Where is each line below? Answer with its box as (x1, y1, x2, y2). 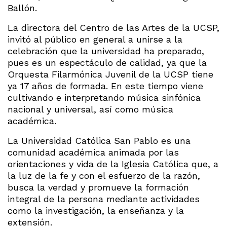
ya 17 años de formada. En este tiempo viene (8, 80, 203, 91)
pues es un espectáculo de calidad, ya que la (8, 57, 207, 68)
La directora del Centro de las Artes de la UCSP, (8, 22, 219, 33)
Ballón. (8, 2, 37, 13)
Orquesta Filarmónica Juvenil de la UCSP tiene (8, 68, 213, 80)
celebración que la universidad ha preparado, (8, 45, 204, 56)
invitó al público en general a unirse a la (8, 33, 182, 45)
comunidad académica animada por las (8, 146, 179, 158)
